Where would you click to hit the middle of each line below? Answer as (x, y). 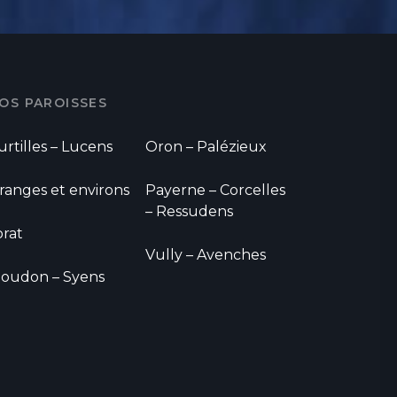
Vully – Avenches (206, 255)
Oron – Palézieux (206, 147)
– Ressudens (189, 212)
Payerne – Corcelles (215, 191)
